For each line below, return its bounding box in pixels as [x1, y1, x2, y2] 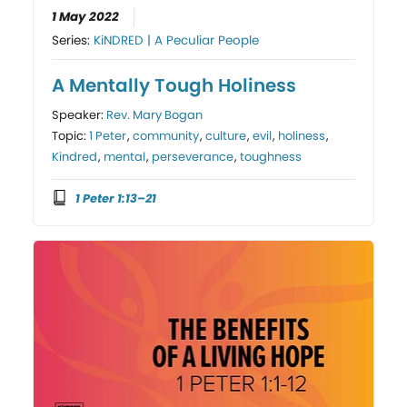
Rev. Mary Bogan [106, 105, 203, 124]
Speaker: [52, 105, 107, 124]
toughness [240, 147, 303, 165]
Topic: [52, 126, 90, 144]
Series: [52, 31, 94, 49]
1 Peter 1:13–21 [74, 189, 156, 207]
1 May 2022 [52, 7, 120, 25]
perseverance [152, 147, 234, 165]
